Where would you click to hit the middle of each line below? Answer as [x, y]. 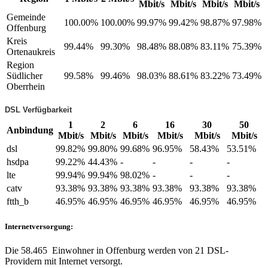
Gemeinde [26, 17]
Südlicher [25, 75]
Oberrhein [26, 86]
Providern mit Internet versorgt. [64, 261]
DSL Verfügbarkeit [38, 109]
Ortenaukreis [31, 51]
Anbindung [30, 130]
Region [20, 65]
